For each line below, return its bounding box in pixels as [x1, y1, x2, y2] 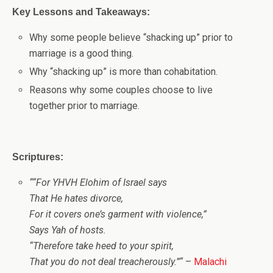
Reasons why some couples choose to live [29, 84, 213, 96]
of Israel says [110, 177, 168, 189]
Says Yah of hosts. [29, 224, 107, 236]
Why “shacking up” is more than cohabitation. [29, 66, 218, 78]
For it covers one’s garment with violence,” [29, 208, 207, 221]
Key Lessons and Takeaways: [12, 7, 150, 17]
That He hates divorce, [29, 193, 124, 205]
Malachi [194, 256, 227, 268]
